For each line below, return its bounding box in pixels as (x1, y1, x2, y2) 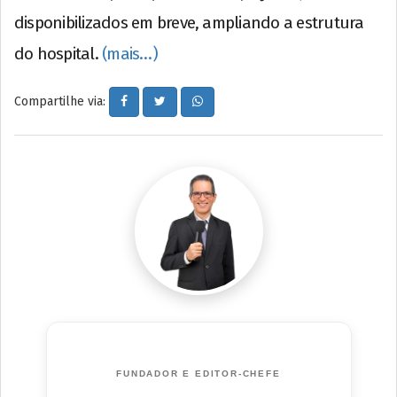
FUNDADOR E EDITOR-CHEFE (116, 369, 281, 379)
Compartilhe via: (14, 94, 109, 109)
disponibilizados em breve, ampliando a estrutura (14, 12, 364, 34)
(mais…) (102, 43, 158, 65)
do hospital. (14, 43, 103, 65)
